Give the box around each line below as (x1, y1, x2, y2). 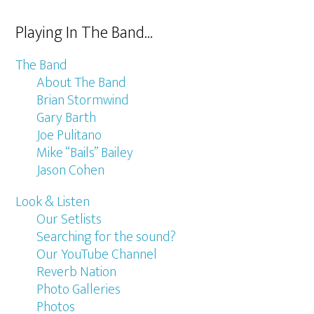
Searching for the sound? (36, 225, 177, 250)
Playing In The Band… (15, 19, 153, 48)
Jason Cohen (36, 158, 105, 183)
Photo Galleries (36, 278, 121, 302)
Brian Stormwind (36, 88, 129, 113)
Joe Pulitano (36, 123, 102, 148)
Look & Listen (15, 190, 90, 214)
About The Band (36, 71, 126, 95)
